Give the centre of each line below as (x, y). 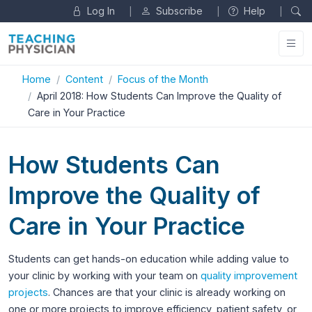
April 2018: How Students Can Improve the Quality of (159, 95)
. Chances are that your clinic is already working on (167, 292)
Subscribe (178, 11)
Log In (100, 11)
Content (84, 79)
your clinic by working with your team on (104, 275)
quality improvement (249, 275)
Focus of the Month (163, 79)
